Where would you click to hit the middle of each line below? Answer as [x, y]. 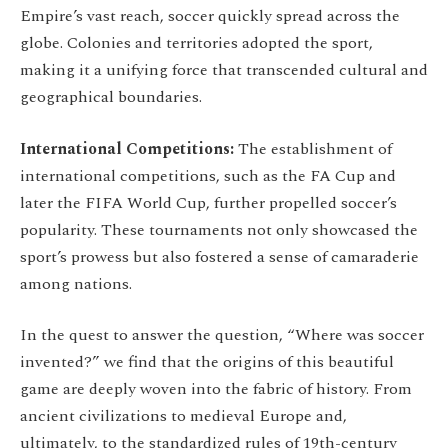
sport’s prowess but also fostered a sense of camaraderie [219, 256]
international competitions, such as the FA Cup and [208, 175]
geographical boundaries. [111, 97]
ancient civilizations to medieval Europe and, [183, 416]
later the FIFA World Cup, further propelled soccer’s [208, 202]
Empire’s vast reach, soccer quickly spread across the [210, 16]
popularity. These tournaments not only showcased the [219, 229]
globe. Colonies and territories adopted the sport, [196, 43]
